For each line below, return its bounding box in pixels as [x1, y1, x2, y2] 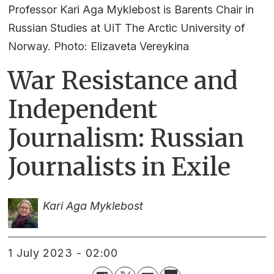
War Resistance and [8, 65, 239, 96]
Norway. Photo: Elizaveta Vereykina [8, 39, 190, 53]
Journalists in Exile [8, 151, 231, 182]
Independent [8, 94, 158, 125]
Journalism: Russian [8, 122, 245, 154]
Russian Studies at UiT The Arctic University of [8, 21, 246, 34]
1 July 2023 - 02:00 [13, 246, 119, 259]
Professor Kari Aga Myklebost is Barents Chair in [8, 2, 254, 16]
